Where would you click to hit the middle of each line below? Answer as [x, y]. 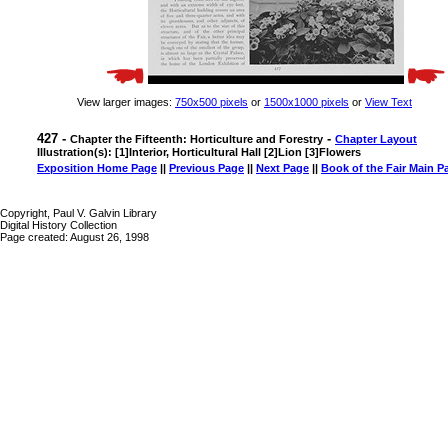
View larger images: [126, 102]
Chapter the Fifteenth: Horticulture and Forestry [196, 139]
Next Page [282, 168]
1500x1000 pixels [306, 102]
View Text [388, 102]
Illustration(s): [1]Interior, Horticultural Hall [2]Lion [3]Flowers [199, 152]
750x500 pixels [211, 102]
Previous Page [206, 168]
